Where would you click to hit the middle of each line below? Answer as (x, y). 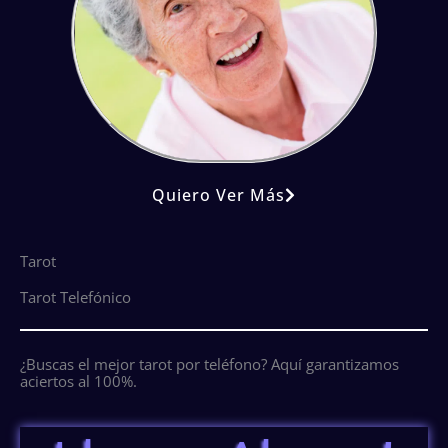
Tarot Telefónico (75, 296)
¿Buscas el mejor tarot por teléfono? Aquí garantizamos (209, 363)
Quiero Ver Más (218, 194)
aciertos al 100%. (78, 380)
